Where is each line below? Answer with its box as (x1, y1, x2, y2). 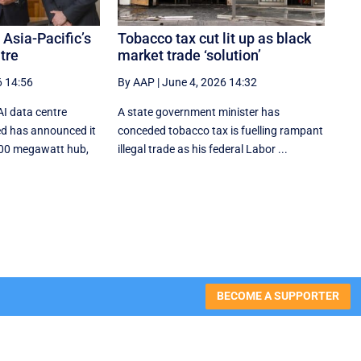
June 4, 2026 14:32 (162, 75, 258, 89)
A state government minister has (118, 105, 280, 118)
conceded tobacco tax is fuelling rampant (118, 123, 324, 137)
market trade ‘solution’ (118, 46, 262, 64)
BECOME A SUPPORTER (216, 289, 339, 303)
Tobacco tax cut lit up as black (118, 29, 312, 47)
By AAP (118, 75, 156, 89)
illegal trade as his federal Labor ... (118, 142, 288, 156)
